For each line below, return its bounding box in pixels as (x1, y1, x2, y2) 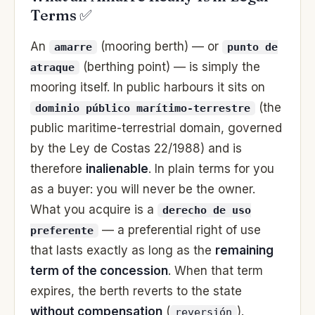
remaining (215, 243, 274, 257)
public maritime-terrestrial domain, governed (30, 120, 282, 135)
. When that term (168, 263, 263, 278)
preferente (30, 224, 94, 237)
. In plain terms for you (148, 161, 274, 176)
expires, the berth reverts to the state (30, 283, 242, 298)
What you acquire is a (30, 202, 157, 217)
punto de (227, 40, 278, 53)
